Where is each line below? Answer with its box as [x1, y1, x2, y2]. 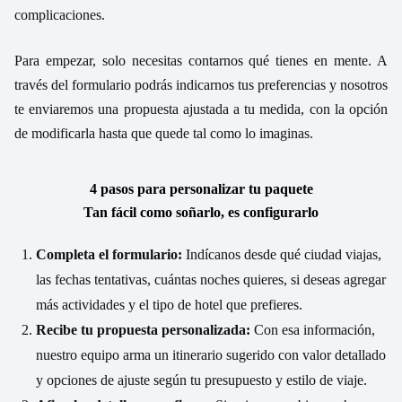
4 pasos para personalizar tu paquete [89, 180, 313, 197]
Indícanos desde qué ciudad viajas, [182, 246, 381, 262]
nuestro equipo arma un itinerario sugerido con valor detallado [36, 346, 386, 363]
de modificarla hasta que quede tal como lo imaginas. [14, 125, 313, 141]
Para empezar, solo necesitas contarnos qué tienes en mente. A [14, 52, 388, 68]
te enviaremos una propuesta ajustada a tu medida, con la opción [14, 100, 388, 117]
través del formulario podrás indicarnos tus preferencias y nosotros [14, 76, 388, 92]
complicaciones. [14, 6, 105, 22]
